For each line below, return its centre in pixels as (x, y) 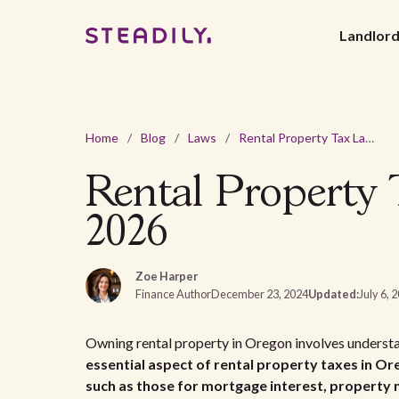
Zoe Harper (167, 276)
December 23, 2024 (260, 294)
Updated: (334, 294)
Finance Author (173, 294)
